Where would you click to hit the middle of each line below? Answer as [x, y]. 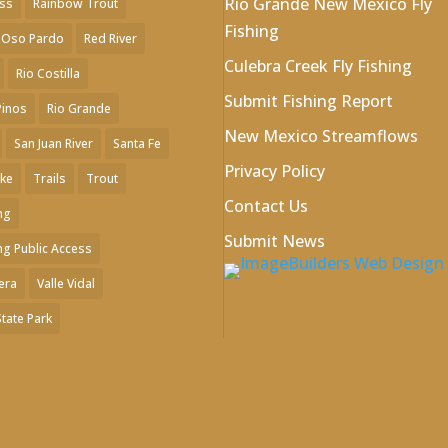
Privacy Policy [274, 170]
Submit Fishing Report [308, 100]
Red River [110, 38]
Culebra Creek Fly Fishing [317, 65]
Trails [49, 178]
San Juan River [53, 143]
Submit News [274, 240]
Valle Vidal [65, 283]
